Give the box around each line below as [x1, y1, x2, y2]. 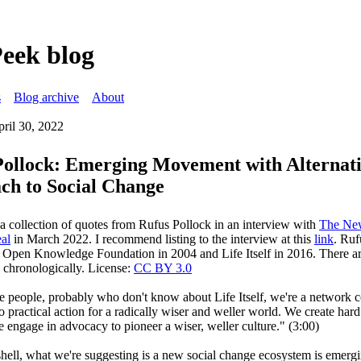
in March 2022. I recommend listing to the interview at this [10, 232, 314, 246]
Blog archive [14, 90, 79, 104]
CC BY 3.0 [134, 261, 192, 275]
